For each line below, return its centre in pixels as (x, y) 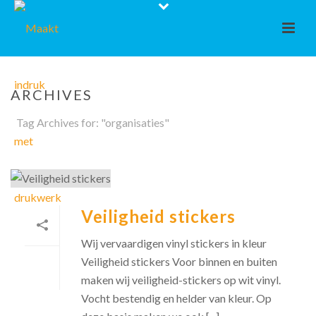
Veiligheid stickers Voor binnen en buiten (179, 261)
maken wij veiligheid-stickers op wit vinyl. (181, 279)
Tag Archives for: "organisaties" (93, 122)
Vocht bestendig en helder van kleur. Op (176, 298)
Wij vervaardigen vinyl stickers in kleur (174, 243)
